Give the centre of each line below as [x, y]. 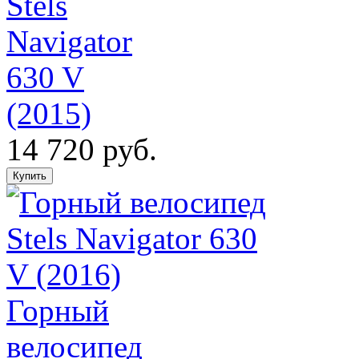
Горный [58, 310]
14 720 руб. [82, 149]
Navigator [69, 41]
